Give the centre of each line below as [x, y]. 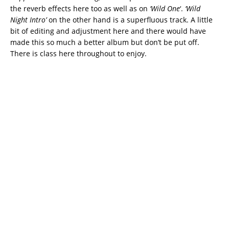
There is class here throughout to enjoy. [78, 54]
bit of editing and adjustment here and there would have [108, 31]
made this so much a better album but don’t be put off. [105, 42]
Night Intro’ [28, 20]
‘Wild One [165, 9]
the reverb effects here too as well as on [80, 9]
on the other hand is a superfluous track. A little [130, 20]
